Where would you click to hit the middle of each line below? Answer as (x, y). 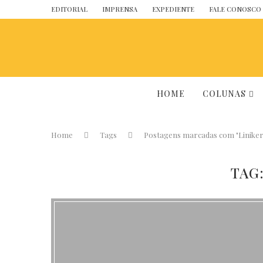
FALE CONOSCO (235, 9)
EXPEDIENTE (173, 9)
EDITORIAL (69, 9)
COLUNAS (224, 94)
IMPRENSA (120, 9)
